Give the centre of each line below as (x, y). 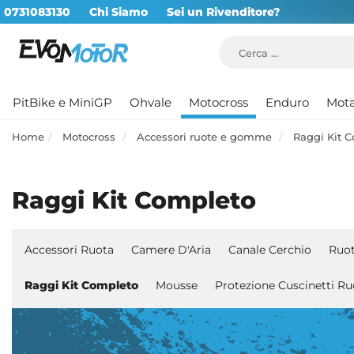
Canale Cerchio (270, 250)
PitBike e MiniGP (62, 102)
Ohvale (151, 102)
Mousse (177, 286)
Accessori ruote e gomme (206, 137)
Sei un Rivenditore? (223, 12)
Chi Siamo (119, 12)
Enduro (287, 102)
